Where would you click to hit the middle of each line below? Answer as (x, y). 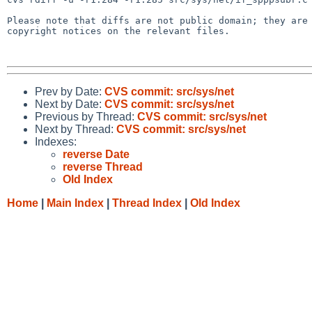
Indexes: (56, 141)
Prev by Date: (70, 91)
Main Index (75, 203)
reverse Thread (103, 166)
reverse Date (96, 154)
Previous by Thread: (86, 116)
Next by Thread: (76, 129)
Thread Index (147, 203)
